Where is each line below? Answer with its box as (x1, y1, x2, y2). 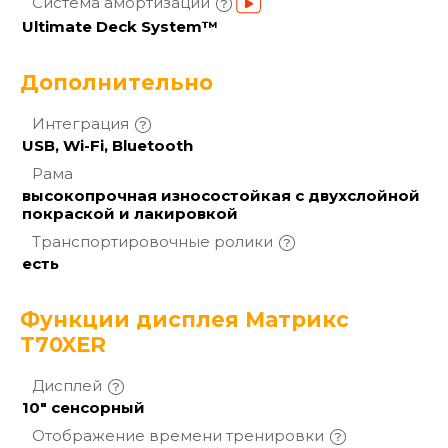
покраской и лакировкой (22, 203, 238, 223)
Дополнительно (20, 69, 213, 95)
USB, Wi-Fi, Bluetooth (22, 135, 193, 155)
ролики (214, 231, 273, 251)
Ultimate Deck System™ (22, 16, 218, 36)
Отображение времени (32, 425, 226, 445)
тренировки (226, 425, 324, 445)
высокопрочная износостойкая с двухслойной (22, 185, 420, 205)
